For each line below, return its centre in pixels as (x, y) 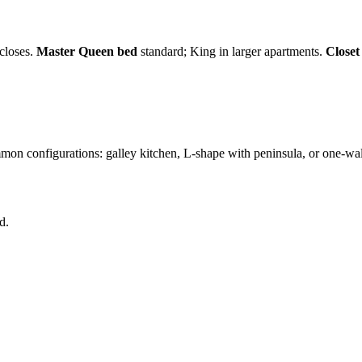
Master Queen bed (87, 52)
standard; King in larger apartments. (232, 52)
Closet (343, 52)
